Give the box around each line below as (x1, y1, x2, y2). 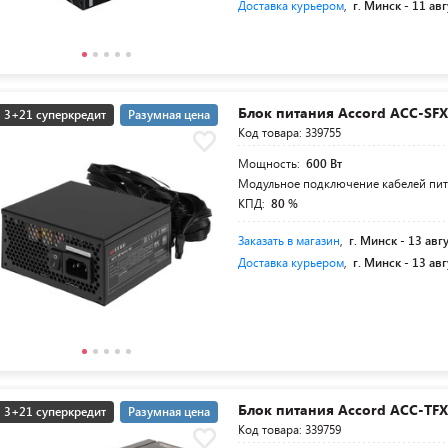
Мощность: (238, 155, 304, 171)
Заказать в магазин (238, 232, 341, 248)
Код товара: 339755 (238, 124, 342, 140)
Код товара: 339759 (238, 421, 342, 437)
